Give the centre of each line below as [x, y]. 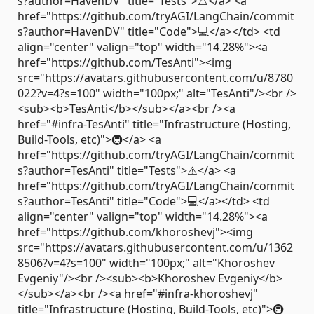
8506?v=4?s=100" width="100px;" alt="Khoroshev [146, 262]
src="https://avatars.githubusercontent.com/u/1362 [155, 247]
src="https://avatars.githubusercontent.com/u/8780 [155, 77]
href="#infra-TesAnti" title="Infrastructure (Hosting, [154, 124]
